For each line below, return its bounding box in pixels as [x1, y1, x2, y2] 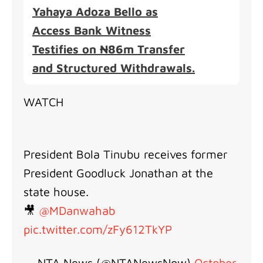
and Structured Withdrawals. [32, 61, 195, 75]
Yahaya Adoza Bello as [32, 5, 158, 19]
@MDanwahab [39, 204, 115, 218]
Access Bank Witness [32, 23, 151, 38]
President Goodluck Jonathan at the [23, 166, 213, 180]
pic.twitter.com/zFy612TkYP [23, 222, 172, 237]
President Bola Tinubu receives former [23, 147, 228, 161]
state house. [23, 185, 89, 199]
